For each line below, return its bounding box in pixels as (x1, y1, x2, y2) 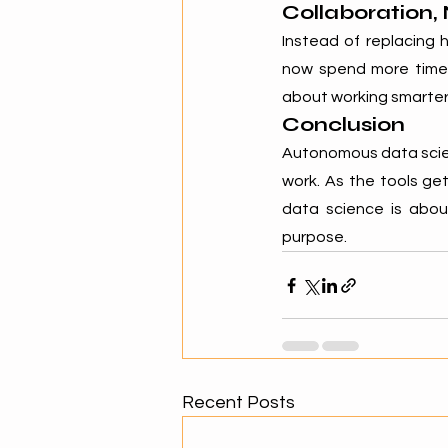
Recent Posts (182, 393, 295, 412)
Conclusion (282, 112, 405, 137)
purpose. (282, 229, 347, 245)
